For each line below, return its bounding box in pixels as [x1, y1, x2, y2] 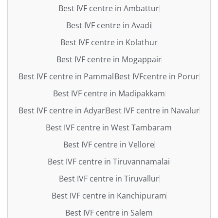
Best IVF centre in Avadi [66, 19, 151, 31]
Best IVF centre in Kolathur [60, 36, 158, 48]
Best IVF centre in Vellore [63, 139, 154, 150]
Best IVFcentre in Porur [114, 71, 199, 82]
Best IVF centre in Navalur [105, 105, 200, 116]
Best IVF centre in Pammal [18, 71, 114, 82]
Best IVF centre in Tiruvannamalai [48, 156, 170, 167]
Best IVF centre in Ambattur [58, 2, 159, 14]
